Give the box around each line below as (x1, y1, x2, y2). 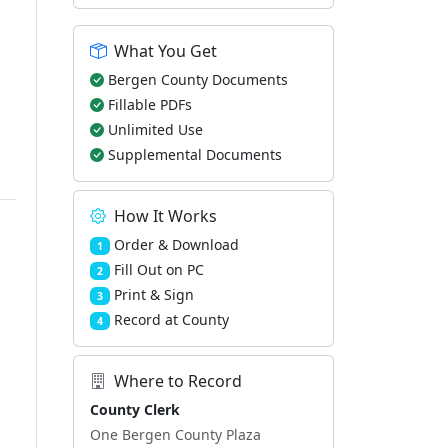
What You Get (114, 40, 217, 62)
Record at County (113, 310, 229, 329)
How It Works (114, 205, 217, 227)
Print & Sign (113, 285, 194, 304)
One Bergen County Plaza (90, 425, 261, 444)
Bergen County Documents (108, 70, 288, 89)
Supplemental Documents (108, 145, 282, 164)
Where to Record (114, 370, 242, 392)
